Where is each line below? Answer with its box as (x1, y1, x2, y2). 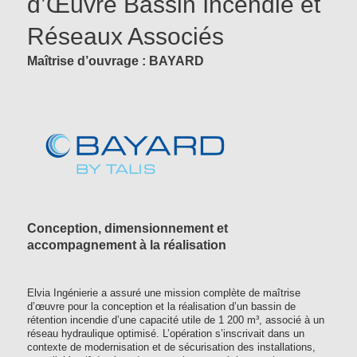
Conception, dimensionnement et (27, 222, 228, 236)
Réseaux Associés (27, 23, 224, 50)
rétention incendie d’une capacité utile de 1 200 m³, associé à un (27, 315, 324, 327)
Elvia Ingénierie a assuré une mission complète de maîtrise (27, 288, 300, 300)
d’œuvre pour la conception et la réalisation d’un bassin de (27, 301, 296, 313)
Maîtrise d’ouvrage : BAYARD (27, 54, 204, 69)
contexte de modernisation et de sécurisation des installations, (27, 342, 316, 354)
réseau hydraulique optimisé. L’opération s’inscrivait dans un (27, 328, 304, 340)
